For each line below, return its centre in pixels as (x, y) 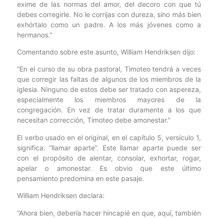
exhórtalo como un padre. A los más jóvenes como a (109, 24)
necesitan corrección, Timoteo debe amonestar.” (94, 120)
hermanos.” (35, 35)
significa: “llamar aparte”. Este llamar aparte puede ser (109, 147)
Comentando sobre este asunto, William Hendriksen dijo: (106, 52)
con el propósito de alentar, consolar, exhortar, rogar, (109, 158)
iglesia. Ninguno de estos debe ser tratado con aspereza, (109, 90)
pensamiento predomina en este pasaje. (81, 178)
